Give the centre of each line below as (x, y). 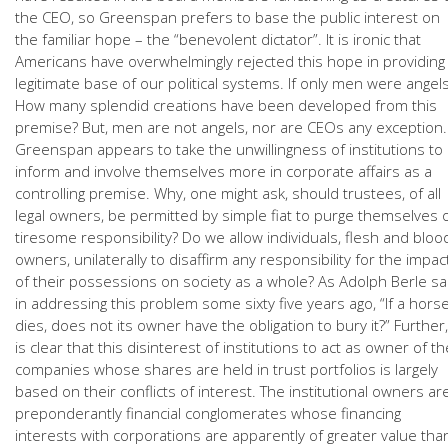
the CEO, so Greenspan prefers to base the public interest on (227, 17)
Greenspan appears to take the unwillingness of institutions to (229, 149)
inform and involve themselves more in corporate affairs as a (223, 171)
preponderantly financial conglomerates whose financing (208, 413)
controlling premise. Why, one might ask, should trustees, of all (228, 193)
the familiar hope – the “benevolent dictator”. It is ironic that (218, 39)
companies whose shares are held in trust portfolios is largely (226, 369)
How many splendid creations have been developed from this (226, 105)
